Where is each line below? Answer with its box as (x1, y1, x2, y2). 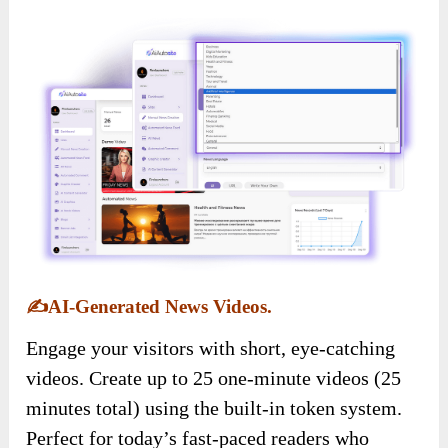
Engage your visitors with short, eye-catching (26, 336, 396, 359)
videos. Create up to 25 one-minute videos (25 (26, 366, 402, 389)
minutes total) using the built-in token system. (26, 396, 403, 419)
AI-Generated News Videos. (48, 295, 273, 317)
